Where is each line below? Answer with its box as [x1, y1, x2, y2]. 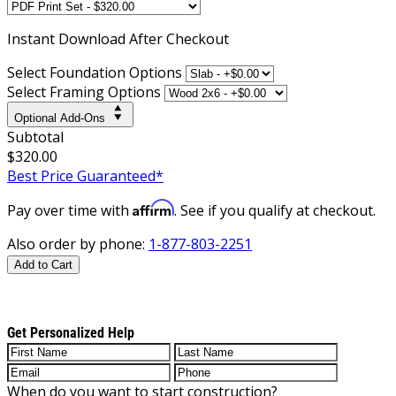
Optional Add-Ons [14, 110, 105, 125]
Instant [7, 28, 58, 49]
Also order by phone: [7, 233, 148, 254]
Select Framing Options [7, 81, 161, 102]
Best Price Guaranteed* [7, 165, 164, 186]
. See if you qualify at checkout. [174, 200, 376, 220]
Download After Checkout [58, 28, 229, 49]
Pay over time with [7, 200, 133, 220]
